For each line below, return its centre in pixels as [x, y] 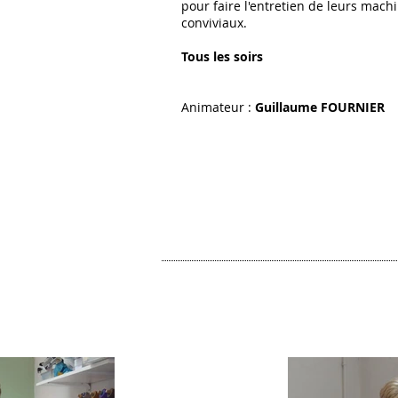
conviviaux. [214, 23]
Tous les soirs [222, 56]
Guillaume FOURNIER [320, 107]
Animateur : [218, 107]
